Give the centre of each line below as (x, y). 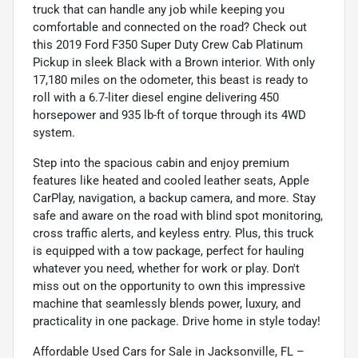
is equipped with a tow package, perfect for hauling (168, 251)
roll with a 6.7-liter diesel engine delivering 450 (156, 97)
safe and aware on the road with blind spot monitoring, (178, 215)
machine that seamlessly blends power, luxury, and (167, 303)
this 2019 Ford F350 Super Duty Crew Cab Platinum (168, 44)
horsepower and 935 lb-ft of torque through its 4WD (169, 115)
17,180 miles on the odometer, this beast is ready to (171, 80)
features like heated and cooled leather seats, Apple (171, 180)
